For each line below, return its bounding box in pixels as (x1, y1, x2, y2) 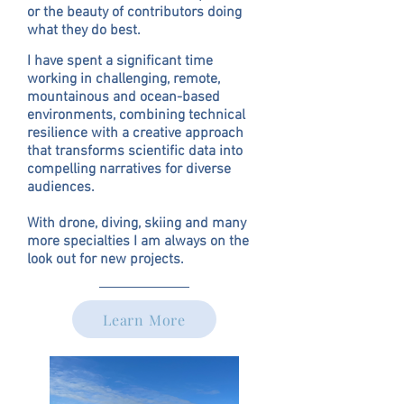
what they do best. (27, 22, 141, 40)
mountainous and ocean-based (27, 88, 220, 106)
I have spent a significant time (27, 52, 213, 70)
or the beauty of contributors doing (27, 4, 242, 22)
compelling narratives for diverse (27, 161, 231, 179)
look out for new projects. (27, 251, 184, 269)
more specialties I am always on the (27, 233, 249, 251)
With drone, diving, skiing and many (27, 215, 246, 233)
